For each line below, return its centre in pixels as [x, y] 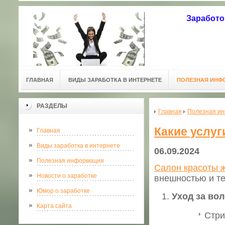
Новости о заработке [67, 176]
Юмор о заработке [63, 191]
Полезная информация [70, 161]
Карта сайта [54, 206]
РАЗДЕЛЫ [52, 106]
